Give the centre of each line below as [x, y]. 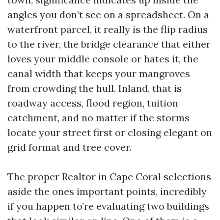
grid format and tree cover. [69, 147]
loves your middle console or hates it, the [103, 59]
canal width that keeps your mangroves [99, 73]
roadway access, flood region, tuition [93, 103]
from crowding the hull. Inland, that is [95, 88]
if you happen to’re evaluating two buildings [108, 206]
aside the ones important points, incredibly [107, 191]
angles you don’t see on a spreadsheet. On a [108, 14]
